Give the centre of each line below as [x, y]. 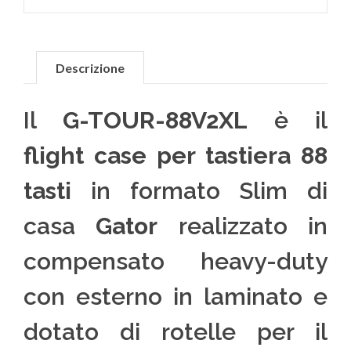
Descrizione [90, 68]
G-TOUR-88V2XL [155, 121]
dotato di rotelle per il [175, 332]
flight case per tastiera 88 [175, 156]
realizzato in [243, 226]
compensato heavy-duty [175, 262]
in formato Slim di [199, 191]
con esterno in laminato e [175, 297]
